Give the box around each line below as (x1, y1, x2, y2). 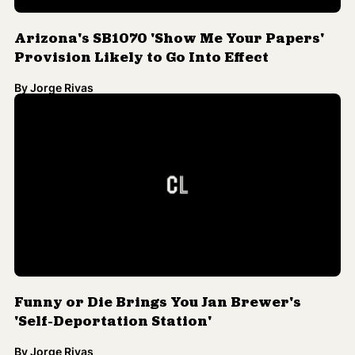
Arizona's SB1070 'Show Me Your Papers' (14, 22, 324, 38)
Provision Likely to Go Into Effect (14, 41, 269, 57)
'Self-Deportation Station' (14, 306, 212, 322)
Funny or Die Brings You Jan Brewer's (14, 287, 301, 303)
